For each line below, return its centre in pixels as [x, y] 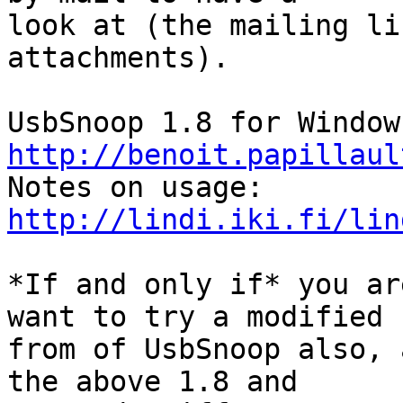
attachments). [118, 58]
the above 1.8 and [152, 382]
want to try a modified [195, 317]
